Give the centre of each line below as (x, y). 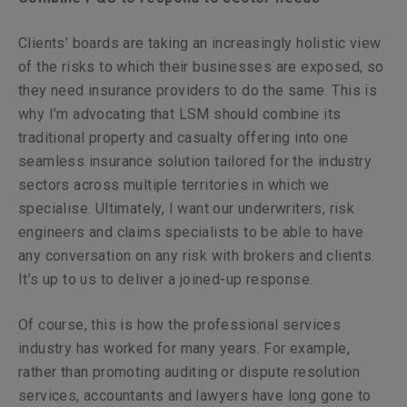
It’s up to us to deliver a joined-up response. (166, 279)
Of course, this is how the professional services (180, 325)
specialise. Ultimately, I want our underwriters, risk (187, 208)
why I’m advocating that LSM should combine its (180, 114)
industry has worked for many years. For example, (184, 348)
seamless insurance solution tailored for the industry (195, 161)
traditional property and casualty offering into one (184, 138)
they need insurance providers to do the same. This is (198, 90)
